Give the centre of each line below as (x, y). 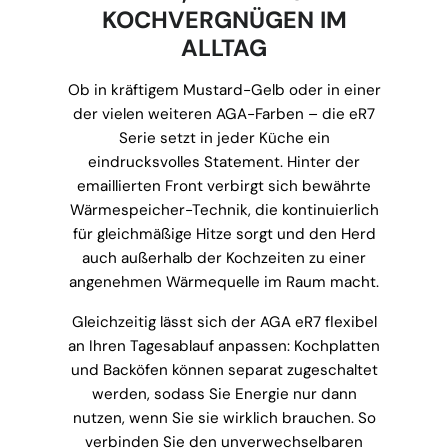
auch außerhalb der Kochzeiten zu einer (224, 258)
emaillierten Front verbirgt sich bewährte (224, 186)
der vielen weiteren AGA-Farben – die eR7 (224, 114)
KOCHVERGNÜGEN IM (224, 20)
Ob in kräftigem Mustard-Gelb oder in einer (224, 90)
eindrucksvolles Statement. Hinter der (224, 162)
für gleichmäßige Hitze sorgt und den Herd (224, 234)
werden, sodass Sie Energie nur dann (224, 394)
